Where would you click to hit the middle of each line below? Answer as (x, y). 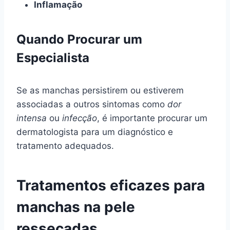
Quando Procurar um (79, 39)
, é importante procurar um (152, 118)
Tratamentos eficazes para (111, 185)
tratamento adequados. (65, 146)
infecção (80, 118)
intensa (32, 118)
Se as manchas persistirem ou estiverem (100, 90)
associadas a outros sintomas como (92, 104)
